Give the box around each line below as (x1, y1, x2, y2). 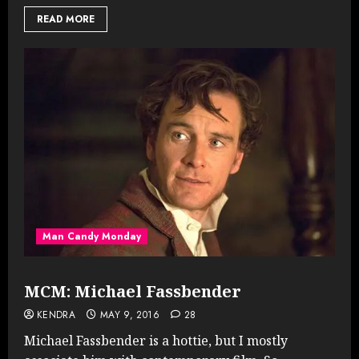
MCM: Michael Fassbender (24, 280, 241, 302)
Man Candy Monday (42, 228, 141, 244)
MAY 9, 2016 (99, 307, 159, 322)
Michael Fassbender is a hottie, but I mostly (24, 331, 288, 349)
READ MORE (37, 11, 95, 26)
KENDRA (37, 307, 76, 322)
